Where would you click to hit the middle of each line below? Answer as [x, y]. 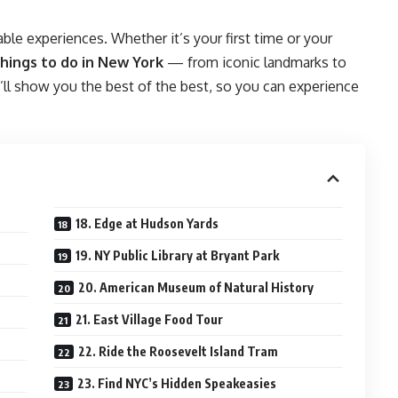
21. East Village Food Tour [150, 319]
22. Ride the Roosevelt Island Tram [179, 351]
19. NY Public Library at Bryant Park [178, 255]
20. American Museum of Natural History [196, 287]
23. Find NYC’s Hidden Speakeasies [177, 383]
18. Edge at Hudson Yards [147, 223]
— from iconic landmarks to [255, 62]
